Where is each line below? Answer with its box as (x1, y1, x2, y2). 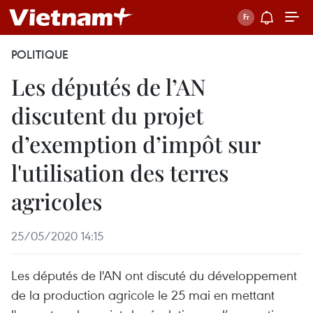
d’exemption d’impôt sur (11, 129, 260, 159)
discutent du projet (11, 100, 203, 130)
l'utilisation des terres (11, 157, 228, 187)
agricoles (11, 186, 102, 216)
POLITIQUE (11, 47, 68, 62)
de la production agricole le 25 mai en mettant (11, 286, 275, 303)
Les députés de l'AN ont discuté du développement (11, 266, 297, 284)
